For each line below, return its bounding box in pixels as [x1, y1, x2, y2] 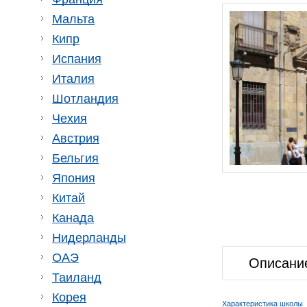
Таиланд [52, 271, 101, 284]
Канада [52, 211, 94, 225]
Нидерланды [52, 231, 126, 245]
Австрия [52, 132, 99, 145]
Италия [52, 72, 95, 86]
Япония [52, 171, 95, 185]
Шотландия [52, 92, 119, 106]
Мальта [52, 12, 95, 26]
